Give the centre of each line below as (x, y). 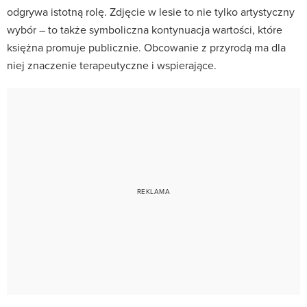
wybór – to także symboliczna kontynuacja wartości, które (145, 30)
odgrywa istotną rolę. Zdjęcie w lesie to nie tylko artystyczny (151, 12)
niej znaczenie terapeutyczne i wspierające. (112, 65)
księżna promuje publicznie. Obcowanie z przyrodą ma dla (146, 48)
